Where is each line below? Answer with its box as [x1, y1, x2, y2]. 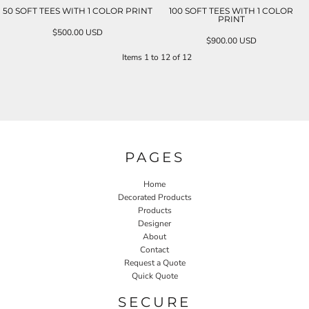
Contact [140, 243, 169, 255]
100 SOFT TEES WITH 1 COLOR [169, 5, 294, 16]
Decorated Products [117, 191, 192, 203]
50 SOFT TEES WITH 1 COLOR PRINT [3, 5, 153, 16]
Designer [138, 217, 171, 229]
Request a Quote [123, 257, 186, 268]
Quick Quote [131, 270, 178, 281]
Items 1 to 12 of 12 [122, 52, 192, 63]
